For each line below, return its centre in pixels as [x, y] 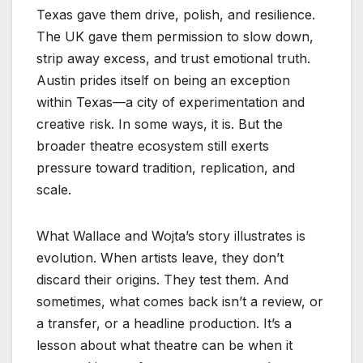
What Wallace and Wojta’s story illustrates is [171, 235]
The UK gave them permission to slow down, [175, 36]
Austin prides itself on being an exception [163, 80]
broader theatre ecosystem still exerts [153, 145]
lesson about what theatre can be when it [164, 345]
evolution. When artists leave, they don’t [160, 257]
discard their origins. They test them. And [162, 279]
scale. [54, 189]
